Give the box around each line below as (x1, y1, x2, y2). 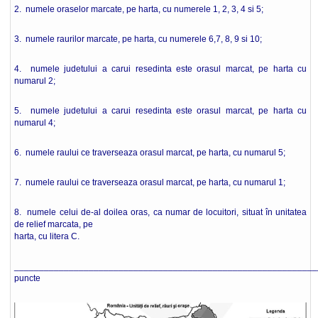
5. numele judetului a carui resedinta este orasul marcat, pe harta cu (14, 106, 307, 116)
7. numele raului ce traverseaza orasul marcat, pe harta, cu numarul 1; (14, 177, 285, 187)
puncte (14, 273, 40, 283)
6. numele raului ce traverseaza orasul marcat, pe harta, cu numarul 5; (14, 148, 285, 158)
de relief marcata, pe (14, 219, 93, 229)
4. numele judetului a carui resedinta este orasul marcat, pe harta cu (14, 64, 307, 74)
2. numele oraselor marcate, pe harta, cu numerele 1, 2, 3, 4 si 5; (14, 4, 263, 14)
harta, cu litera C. (14, 231, 79, 241)
